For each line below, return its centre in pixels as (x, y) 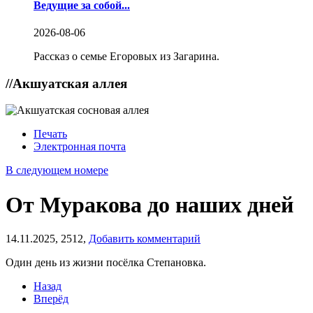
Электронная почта (80, 147)
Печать (50, 134)
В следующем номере (57, 170)
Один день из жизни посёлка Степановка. (106, 263)
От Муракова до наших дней (150, 204)
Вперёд (51, 299)
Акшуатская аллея (70, 83)
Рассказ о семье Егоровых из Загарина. (126, 56)
